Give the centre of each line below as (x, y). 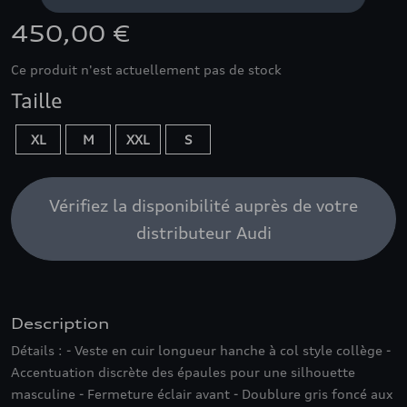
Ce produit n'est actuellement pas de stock (146, 69)
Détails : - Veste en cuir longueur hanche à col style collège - (201, 350)
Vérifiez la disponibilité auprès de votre (203, 205)
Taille (37, 101)
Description (60, 323)
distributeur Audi (203, 233)
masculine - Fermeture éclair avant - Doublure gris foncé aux (202, 394)
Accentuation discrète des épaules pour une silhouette (183, 372)
